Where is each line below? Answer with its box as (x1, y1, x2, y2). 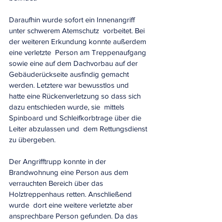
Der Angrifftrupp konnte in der (9, 157, 108, 166)
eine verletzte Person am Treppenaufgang (9, 48, 148, 56)
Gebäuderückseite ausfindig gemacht (9, 70, 131, 78)
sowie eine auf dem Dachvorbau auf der (9, 59, 142, 67)
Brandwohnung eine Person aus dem (9, 168, 132, 176)
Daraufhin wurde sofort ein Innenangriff (9, 15, 137, 24)
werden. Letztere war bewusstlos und (9, 81, 133, 89)
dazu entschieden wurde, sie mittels (9, 103, 126, 111)
